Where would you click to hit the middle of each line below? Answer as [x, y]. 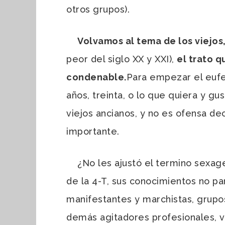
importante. [93, 131]
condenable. [96, 77]
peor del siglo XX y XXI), [122, 59]
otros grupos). [98, 9]
